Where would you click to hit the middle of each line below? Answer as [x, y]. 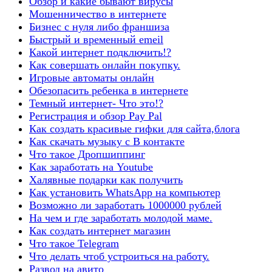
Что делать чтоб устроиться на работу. [119, 256]
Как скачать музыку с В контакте [107, 141]
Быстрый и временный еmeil [96, 39]
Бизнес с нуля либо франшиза [99, 26]
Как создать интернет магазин [100, 230]
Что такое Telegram [74, 243]
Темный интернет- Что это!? [96, 103]
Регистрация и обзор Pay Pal [96, 116]
